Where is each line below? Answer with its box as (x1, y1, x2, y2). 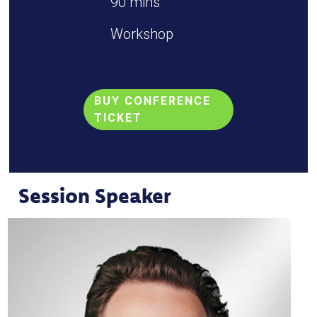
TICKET (93, 111, 142, 125)
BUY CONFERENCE (93, 94, 211, 108)
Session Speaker (18, 182, 172, 208)
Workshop (110, 25, 173, 42)
